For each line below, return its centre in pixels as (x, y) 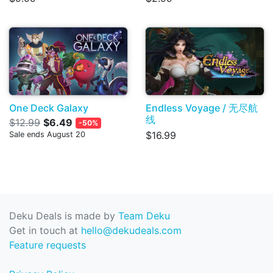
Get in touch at (45, 231)
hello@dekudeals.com (131, 231)
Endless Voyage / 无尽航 (202, 108)
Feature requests (48, 245)
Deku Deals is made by (64, 216)
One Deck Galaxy (49, 108)
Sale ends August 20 (47, 135)
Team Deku (144, 216)
